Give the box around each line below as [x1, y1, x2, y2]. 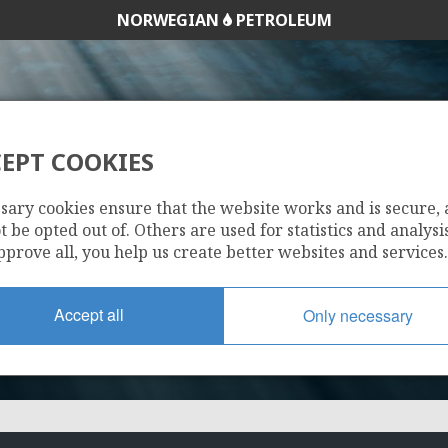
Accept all [54, 302, 124, 326]
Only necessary [303, 303, 413, 327]
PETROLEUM [231, 9, 332, 31]
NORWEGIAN [116, 9, 223, 31]
